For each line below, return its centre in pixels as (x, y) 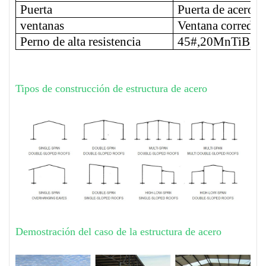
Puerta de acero (216, 9)
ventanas (42, 25)
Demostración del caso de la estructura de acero (118, 231)
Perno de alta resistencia (81, 41)
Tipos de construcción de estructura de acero (111, 88)
